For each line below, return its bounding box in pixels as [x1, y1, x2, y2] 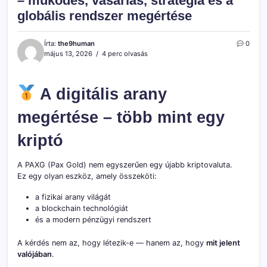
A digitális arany [35, 84, 167, 103]
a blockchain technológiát [35, 203, 128, 213]
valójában [17, 249, 52, 259]
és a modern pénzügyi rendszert [35, 215, 151, 224]
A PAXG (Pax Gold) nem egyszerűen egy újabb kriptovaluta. [17, 160, 232, 169]
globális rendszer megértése [17, 8, 192, 23]
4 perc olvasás [100, 49, 148, 58]
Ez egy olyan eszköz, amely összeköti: [17, 171, 157, 181]
